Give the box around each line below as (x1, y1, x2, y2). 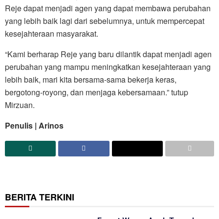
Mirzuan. (5, 99, 35, 111)
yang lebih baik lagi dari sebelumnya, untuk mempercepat (5, 15, 204, 27)
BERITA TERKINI (5, 191, 74, 204)
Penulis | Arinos (5, 120, 64, 131)
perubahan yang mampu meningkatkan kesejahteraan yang (5, 61, 211, 73)
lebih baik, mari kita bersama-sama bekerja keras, (5, 74, 176, 86)
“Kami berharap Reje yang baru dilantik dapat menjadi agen (5, 48, 212, 60)
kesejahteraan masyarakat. (5, 28, 98, 40)
